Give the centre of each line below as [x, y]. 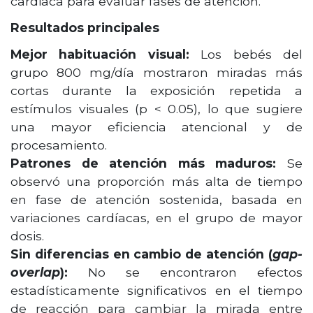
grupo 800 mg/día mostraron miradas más [156, 73]
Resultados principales [85, 28]
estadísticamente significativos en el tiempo [156, 291]
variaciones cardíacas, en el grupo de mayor [156, 218]
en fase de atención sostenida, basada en [156, 200]
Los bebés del [246, 54]
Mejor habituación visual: [100, 54]
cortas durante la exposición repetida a [156, 91]
